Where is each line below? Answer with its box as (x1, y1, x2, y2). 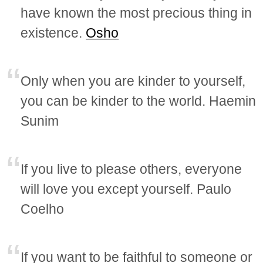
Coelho (21, 201, 65, 217)
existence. (21, 25, 86, 41)
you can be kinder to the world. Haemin (21, 93, 257, 109)
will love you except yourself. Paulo (21, 181, 232, 197)
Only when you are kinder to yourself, (21, 73, 246, 89)
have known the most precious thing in (21, 5, 252, 21)
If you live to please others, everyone (21, 161, 242, 177)
